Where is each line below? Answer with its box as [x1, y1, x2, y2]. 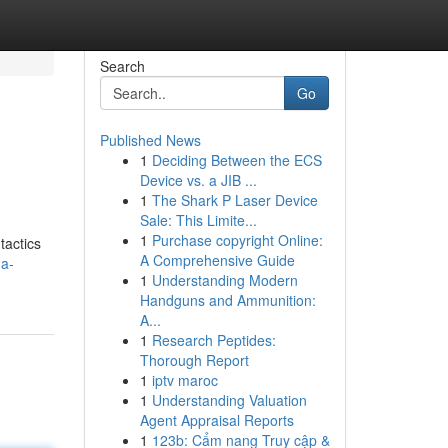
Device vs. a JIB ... [139, 170, 257, 190]
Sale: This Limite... [139, 210, 257, 230]
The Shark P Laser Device [151, 190, 318, 210]
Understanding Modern [151, 270, 298, 290]
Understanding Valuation [151, 390, 307, 410]
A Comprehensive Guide [139, 250, 295, 270]
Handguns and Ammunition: [139, 290, 316, 310]
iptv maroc [151, 370, 218, 390]
